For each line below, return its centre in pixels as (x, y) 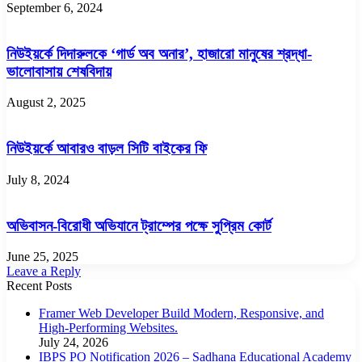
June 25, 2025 (42, 257)
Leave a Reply (44, 271)
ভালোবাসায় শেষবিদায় (59, 71)
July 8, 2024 (38, 179)
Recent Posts (39, 286)
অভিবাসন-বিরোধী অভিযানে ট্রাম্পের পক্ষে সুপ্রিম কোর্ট (139, 225)
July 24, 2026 (74, 343)
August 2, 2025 (46, 103)
